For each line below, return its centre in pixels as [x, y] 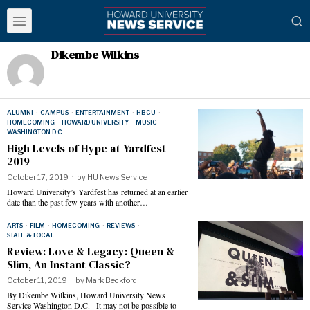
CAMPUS [54, 112]
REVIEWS [121, 225]
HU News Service [117, 177]
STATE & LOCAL [30, 235]
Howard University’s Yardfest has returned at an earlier [97, 192]
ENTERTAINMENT [102, 112]
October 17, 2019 [38, 177]
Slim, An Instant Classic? [69, 264]
